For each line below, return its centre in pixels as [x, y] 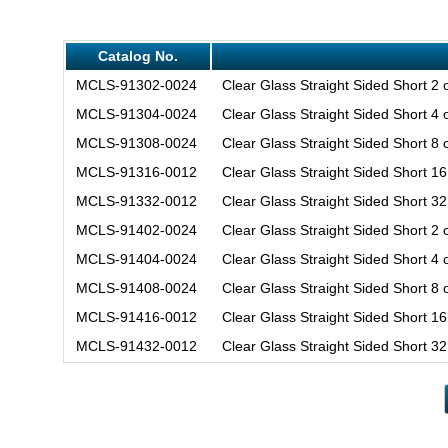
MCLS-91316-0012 [136, 171]
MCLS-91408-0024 [136, 287]
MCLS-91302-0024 [136, 84]
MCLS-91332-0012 [136, 200]
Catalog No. [137, 55]
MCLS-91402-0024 [136, 229]
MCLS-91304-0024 [136, 113]
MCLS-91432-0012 [136, 345]
